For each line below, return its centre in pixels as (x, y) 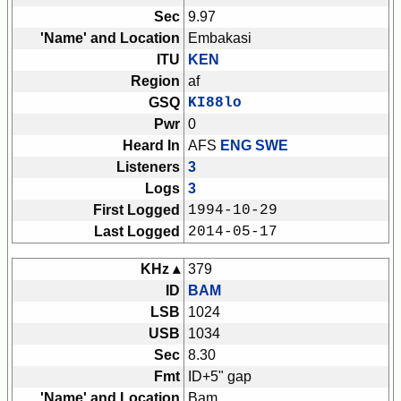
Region (155, 81)
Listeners (148, 167)
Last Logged (137, 232)
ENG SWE (254, 146)
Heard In (151, 146)
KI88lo (215, 103)
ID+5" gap (220, 377)
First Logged (137, 210)
